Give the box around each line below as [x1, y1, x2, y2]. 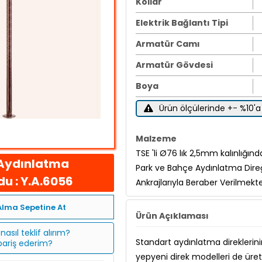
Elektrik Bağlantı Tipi [136, 17, 228, 29]
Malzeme [136, 133, 177, 144]
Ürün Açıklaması [136, 210, 209, 222]
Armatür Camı [136, 38, 200, 50]
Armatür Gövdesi [136, 59, 213, 71]
